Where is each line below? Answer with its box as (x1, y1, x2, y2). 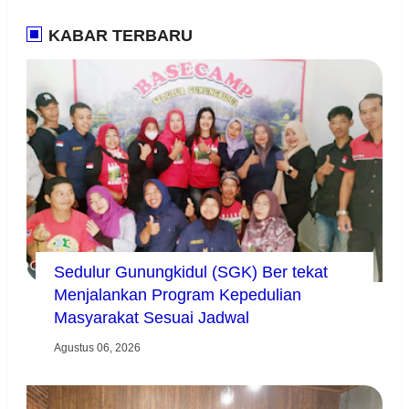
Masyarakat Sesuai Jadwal (53, 309, 249, 328)
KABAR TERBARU (43, 26, 193, 46)
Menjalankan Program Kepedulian (53, 286, 301, 305)
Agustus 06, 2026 (53, 341, 141, 355)
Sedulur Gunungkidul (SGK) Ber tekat (53, 263, 328, 282)
